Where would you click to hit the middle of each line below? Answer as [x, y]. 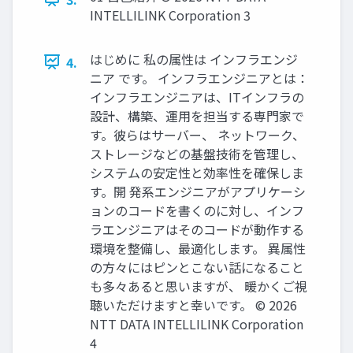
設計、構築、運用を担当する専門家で [197, 115]
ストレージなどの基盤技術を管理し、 [197, 153]
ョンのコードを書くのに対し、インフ [197, 210]
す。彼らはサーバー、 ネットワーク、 [197, 134]
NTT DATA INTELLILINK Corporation [197, 323]
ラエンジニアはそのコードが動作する [197, 229]
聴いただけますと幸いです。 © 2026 [193, 305]
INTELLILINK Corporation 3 [170, 15]
